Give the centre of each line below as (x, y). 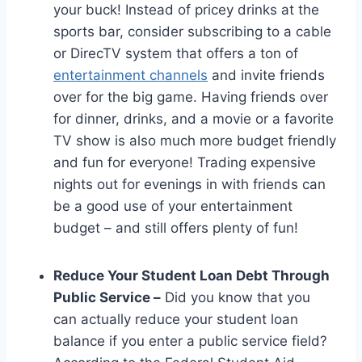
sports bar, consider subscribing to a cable (192, 32)
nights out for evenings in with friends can (189, 185)
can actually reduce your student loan (176, 320)
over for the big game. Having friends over (191, 97)
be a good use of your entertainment (173, 206)
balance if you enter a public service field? (190, 341)
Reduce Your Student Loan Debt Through (192, 276)
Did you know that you (236, 298)
